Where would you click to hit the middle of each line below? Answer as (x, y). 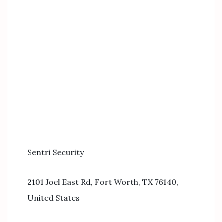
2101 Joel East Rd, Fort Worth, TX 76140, (103, 182)
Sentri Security (55, 152)
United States (54, 198)
